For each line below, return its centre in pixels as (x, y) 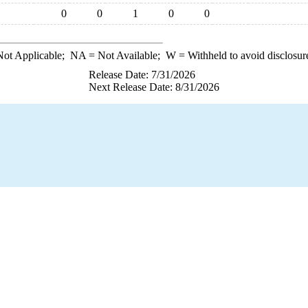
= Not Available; (125, 55)
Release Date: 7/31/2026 (142, 75)
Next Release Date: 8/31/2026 (154, 87)
